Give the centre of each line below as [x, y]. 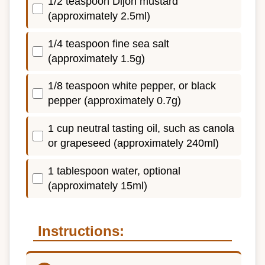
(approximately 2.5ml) [99, 16]
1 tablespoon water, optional [114, 171]
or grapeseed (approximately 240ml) [133, 143]
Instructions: [81, 231]
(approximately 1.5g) [96, 58]
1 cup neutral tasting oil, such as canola [141, 129]
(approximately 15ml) [98, 185]
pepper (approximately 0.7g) [114, 101]
